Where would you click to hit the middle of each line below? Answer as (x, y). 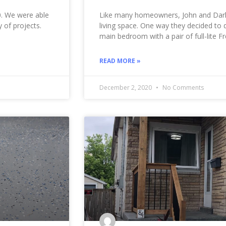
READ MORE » (120, 61)
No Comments (182, 87)
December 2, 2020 (126, 87)
